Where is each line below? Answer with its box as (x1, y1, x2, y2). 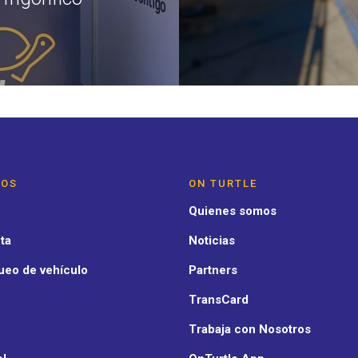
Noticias (188, 233, 235, 249)
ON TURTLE (188, 177, 257, 190)
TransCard (188, 292, 249, 308)
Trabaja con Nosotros (188, 322, 311, 337)
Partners (188, 263, 237, 278)
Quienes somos (188, 204, 276, 219)
